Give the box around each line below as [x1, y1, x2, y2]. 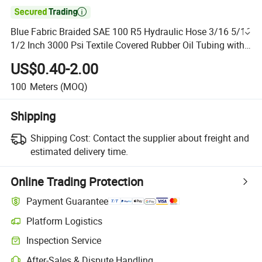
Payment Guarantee [26, 195, 109, 208]
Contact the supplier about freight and [92, 131, 249, 144]
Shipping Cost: [30, 131, 91, 144]
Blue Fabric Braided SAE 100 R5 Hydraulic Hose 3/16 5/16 [11, 25, 251, 39]
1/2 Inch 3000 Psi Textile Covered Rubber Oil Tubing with [11, 39, 245, 52]
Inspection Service [26, 234, 102, 247]
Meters [29, 80, 58, 93]
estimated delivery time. [30, 144, 128, 158]
